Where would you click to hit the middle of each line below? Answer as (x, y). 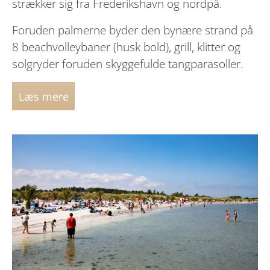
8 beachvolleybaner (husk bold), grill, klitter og (126, 47)
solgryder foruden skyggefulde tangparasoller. (129, 64)
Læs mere (43, 96)
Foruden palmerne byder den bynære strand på (133, 30)
